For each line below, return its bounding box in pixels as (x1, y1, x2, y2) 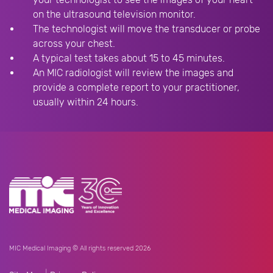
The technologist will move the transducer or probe (33, 23, 260, 35)
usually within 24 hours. (33, 96, 138, 108)
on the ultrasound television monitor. (33, 9, 196, 20)
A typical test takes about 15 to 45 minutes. (33, 52, 225, 64)
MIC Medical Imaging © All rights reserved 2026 (9, 244, 151, 252)
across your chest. (33, 38, 115, 49)
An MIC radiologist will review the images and (33, 67, 233, 79)
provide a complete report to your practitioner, (33, 82, 239, 93)
